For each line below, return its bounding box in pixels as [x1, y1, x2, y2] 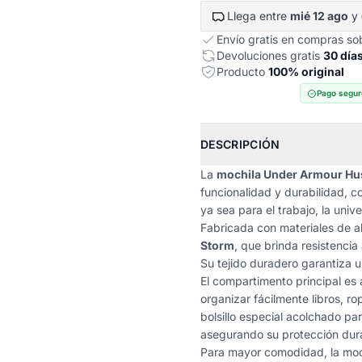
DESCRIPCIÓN [200, 137, 280, 151]
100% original [268, 65, 344, 78]
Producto [217, 65, 268, 78]
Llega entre [227, 9, 290, 23]
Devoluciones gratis [217, 48, 323, 62]
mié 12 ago [290, 9, 348, 23]
